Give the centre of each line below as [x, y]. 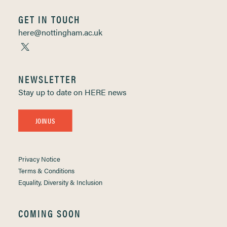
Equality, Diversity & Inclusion [60, 182]
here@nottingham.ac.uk [60, 32]
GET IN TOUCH [49, 19]
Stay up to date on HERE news [72, 92]
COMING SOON [50, 213]
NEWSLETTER [48, 79]
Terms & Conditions [46, 171]
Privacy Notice [39, 159]
